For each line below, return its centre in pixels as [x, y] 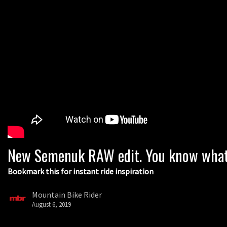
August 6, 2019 [51, 204]
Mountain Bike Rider [67, 194]
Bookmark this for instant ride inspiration [81, 172]
